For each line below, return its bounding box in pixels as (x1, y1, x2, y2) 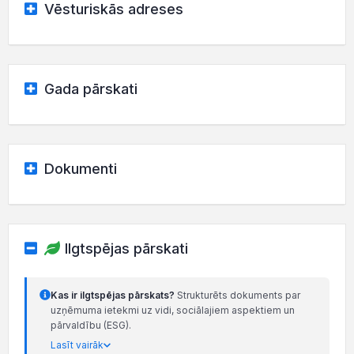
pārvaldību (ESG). (51, 319, 131, 332)
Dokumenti (40, 160, 117, 177)
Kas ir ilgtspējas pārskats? (51, 289, 175, 302)
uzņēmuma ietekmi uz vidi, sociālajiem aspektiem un (51, 304, 295, 317)
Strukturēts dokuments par (175, 289, 300, 302)
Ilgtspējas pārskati (65, 239, 188, 257)
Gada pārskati (40, 80, 137, 97)
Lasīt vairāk (51, 339, 104, 352)
